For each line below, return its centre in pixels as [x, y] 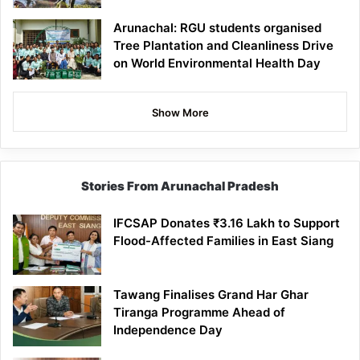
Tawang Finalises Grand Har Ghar [211, 294]
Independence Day [168, 329]
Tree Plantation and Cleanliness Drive [223, 45]
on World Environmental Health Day [217, 63]
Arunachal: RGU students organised [217, 27]
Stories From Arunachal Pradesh [180, 186]
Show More [180, 112]
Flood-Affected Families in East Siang [223, 240]
